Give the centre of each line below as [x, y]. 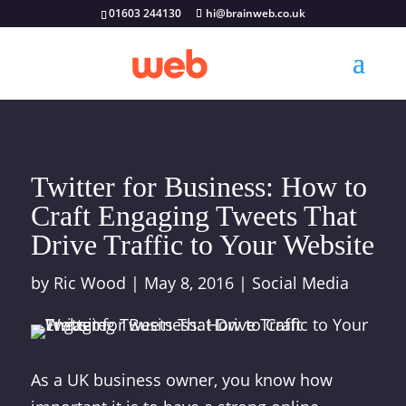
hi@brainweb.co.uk [255, 13]
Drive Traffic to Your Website [202, 245]
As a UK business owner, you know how [181, 380]
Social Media [300, 283]
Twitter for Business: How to [198, 187]
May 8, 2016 [188, 283]
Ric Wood [89, 283]
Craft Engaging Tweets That [193, 216]
